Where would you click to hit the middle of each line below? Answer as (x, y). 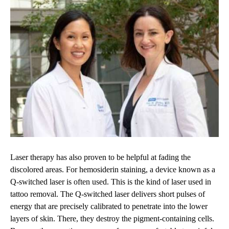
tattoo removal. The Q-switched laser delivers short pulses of (108, 194)
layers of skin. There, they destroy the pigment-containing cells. (112, 219)
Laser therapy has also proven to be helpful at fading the (100, 157)
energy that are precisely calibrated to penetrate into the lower (109, 207)
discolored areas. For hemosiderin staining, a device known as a (113, 170)
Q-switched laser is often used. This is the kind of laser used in (111, 182)
